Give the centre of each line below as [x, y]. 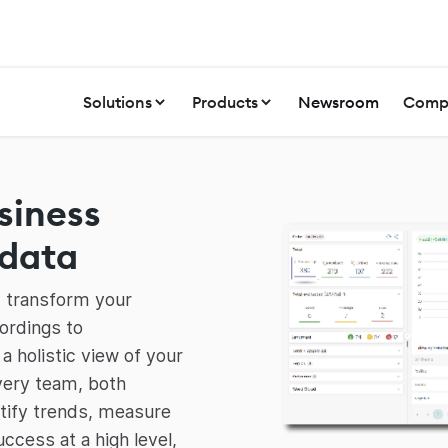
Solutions [117, 101]
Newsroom [338, 101]
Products [224, 101]
